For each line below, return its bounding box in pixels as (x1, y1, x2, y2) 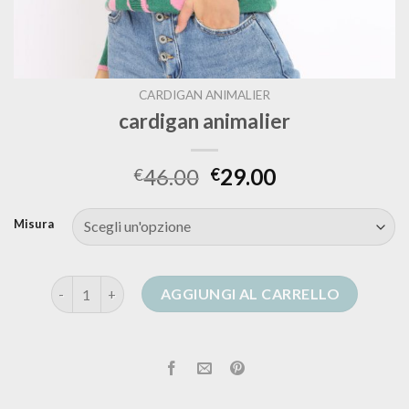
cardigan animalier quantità (49, 278, 223, 294)
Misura (14, 216, 54, 232)
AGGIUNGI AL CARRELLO (160, 285, 341, 303)
